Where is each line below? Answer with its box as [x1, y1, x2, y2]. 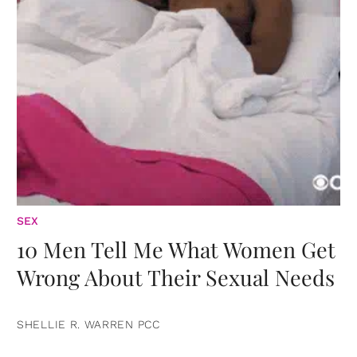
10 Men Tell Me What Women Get [17, 234, 335, 264]
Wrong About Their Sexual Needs [17, 262, 335, 292]
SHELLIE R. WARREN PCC [17, 317, 160, 331]
